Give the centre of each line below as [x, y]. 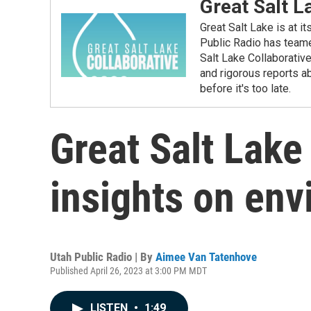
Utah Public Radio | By [103, 257]
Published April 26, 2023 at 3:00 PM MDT [128, 271]
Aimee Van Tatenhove [206, 257]
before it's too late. [245, 89]
